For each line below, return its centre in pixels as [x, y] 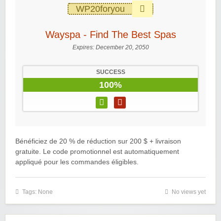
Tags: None [37, 192]
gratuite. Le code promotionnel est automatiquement [97, 152]
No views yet [189, 192]
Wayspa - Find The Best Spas [110, 35]
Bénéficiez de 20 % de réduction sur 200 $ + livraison [98, 142]
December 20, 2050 [122, 48]
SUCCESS [110, 72]
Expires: [84, 48]
